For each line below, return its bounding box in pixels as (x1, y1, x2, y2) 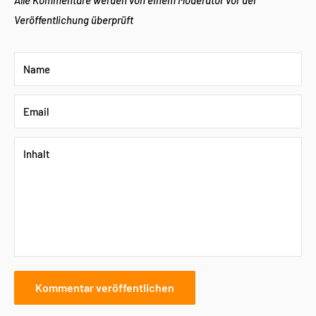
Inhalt (23, 147, 50, 160)
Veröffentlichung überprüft (14, 13, 133, 26)
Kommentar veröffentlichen (35, 280, 174, 294)
